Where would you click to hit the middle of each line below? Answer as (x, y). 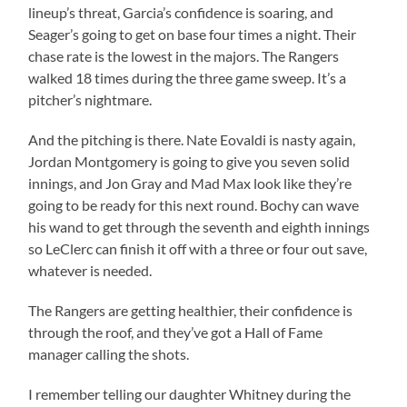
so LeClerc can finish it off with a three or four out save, (198, 248)
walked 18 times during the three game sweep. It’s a (188, 77)
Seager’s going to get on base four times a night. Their (193, 34)
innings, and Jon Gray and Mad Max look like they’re (190, 183)
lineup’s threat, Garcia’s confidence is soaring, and (181, 12)
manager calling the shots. (109, 353)
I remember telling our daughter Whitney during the (190, 393)
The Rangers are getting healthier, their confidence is (191, 310)
